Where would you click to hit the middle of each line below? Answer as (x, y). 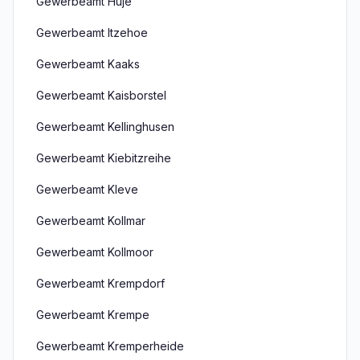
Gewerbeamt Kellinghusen (105, 127)
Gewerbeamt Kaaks (88, 64)
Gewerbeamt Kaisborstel (101, 95)
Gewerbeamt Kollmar (91, 221)
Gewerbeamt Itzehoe (92, 33)
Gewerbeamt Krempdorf (100, 283)
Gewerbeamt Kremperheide (110, 346)
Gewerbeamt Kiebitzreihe (104, 158)
